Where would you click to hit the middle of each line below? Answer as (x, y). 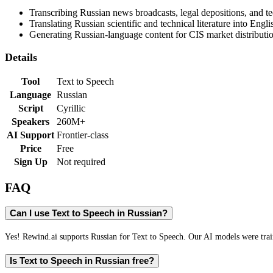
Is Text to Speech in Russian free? (82, 261)
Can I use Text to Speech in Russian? (89, 214)
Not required (81, 162)
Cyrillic (71, 108)
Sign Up (30, 162)
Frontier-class (83, 135)
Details (21, 57)
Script (30, 108)
